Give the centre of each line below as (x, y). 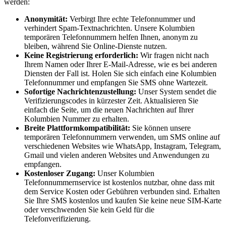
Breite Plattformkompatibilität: (77, 128)
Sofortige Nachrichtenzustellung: (80, 91)
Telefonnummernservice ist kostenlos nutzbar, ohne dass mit (119, 182)
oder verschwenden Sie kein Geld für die (89, 209)
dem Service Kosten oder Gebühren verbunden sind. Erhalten (122, 191)
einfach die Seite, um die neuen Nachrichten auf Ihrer (109, 109)
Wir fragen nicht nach (174, 55)
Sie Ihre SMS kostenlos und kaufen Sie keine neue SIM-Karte (123, 200)
